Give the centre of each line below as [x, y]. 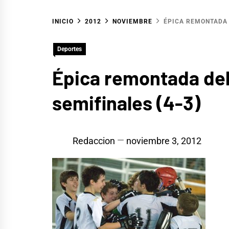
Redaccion [94, 141]
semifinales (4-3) [126, 103]
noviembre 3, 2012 [164, 141]
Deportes [70, 49]
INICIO [63, 21]
